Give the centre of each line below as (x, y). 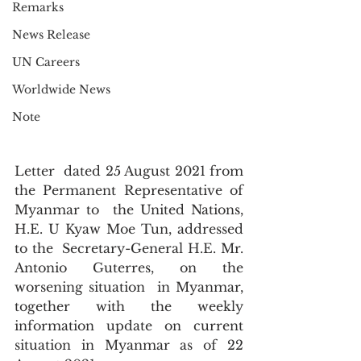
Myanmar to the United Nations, (129, 210)
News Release (51, 35)
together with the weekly (129, 306)
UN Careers (46, 62)
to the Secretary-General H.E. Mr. (129, 248)
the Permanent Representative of (129, 190)
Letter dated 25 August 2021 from (129, 171)
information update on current (129, 326)
